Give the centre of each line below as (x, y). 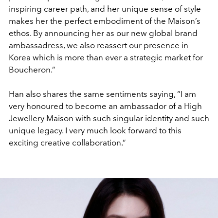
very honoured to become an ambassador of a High (105, 106)
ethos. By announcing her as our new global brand (103, 33)
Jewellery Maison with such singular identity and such (109, 118)
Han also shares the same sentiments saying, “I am (102, 94)
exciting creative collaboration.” (67, 142)
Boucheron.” (33, 69)
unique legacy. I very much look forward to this (95, 130)
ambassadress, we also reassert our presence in (99, 45)
